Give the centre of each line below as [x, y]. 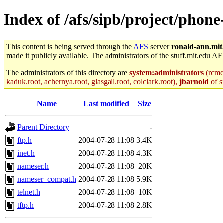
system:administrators [167, 72]
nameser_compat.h [47, 179]
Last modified [106, 103]
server [160, 46]
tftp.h [26, 205]
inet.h [26, 153]
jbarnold [194, 81]
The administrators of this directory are [68, 72]
